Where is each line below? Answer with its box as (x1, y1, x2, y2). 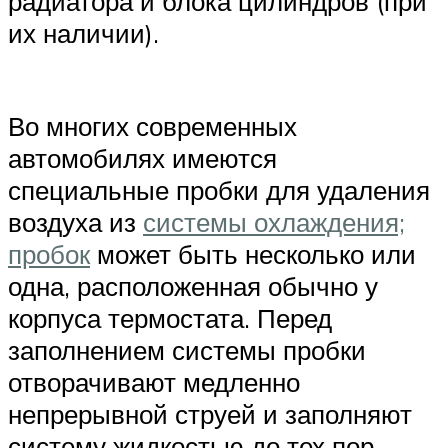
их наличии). (8, 16, 159, 49)
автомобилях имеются (8, 141, 277, 174)
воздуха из (8, 205, 143, 238)
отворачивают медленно (8, 365, 300, 398)
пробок (8, 237, 90, 270)
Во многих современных (8, 109, 297, 142)
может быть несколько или (90, 237, 416, 270)
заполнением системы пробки (8, 333, 366, 366)
